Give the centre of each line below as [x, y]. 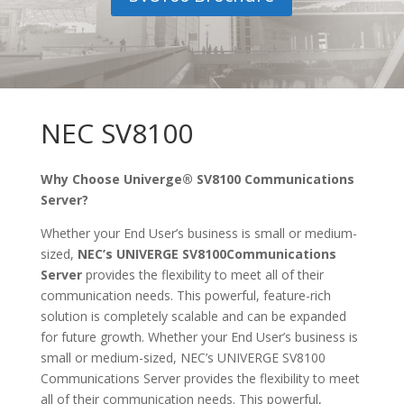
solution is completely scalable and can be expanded [193, 317]
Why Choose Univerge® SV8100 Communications [197, 179]
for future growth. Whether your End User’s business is [199, 337]
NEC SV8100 [116, 133]
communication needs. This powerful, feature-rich [185, 296]
